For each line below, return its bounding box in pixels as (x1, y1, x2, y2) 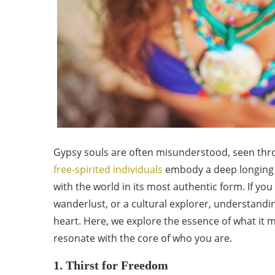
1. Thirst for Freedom (53, 258, 168, 272)
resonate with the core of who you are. (53, 231, 232, 245)
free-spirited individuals (53, 163, 165, 176)
